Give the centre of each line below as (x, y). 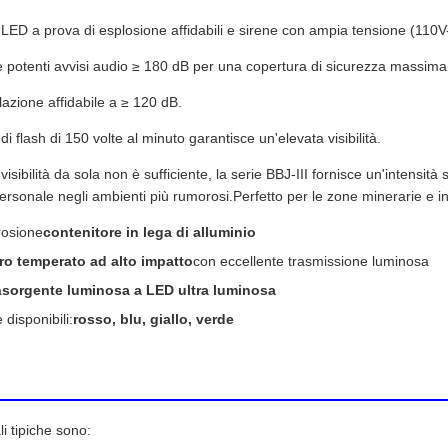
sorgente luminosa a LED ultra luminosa (139, 290)
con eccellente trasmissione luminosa (311, 261)
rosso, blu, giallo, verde (153, 319)
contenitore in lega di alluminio (149, 232)
